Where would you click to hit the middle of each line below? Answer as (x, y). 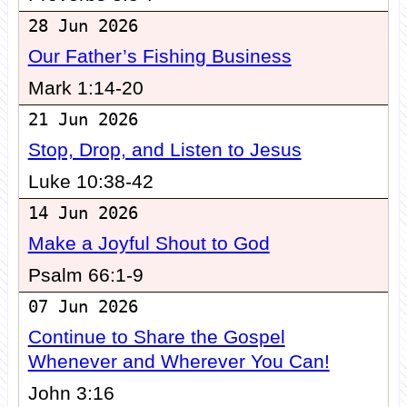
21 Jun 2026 (83, 120)
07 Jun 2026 (83, 307)
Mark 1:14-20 (85, 89)
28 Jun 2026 (83, 26)
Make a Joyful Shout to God (149, 244)
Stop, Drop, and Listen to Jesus (164, 150)
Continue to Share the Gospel (156, 338)
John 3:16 (71, 394)
